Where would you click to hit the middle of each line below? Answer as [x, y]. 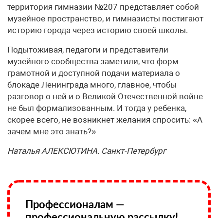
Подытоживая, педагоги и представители [88, 50]
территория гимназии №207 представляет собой [103, 7]
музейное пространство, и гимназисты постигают [105, 19]
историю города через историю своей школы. [98, 30]
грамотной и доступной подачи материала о [94, 73]
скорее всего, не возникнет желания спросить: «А [105, 120]
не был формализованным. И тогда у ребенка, [97, 108]
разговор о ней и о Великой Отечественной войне [105, 97]
